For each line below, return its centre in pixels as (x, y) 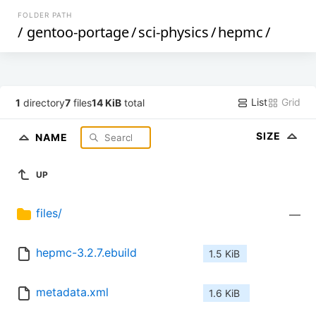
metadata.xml (72, 292)
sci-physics (174, 32)
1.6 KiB (224, 293)
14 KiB (107, 102)
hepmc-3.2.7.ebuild (86, 253)
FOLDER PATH (45, 15)
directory (43, 102)
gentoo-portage (78, 32)
